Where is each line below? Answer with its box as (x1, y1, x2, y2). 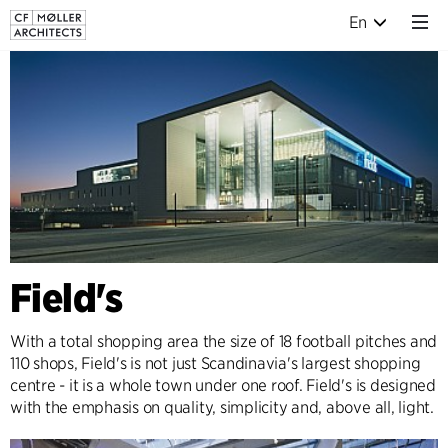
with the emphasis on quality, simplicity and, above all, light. (10, 397, 434, 417)
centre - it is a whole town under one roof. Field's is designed (10, 375, 436, 395)
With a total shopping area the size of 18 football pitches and (10, 331, 438, 351)
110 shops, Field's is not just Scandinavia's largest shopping (10, 353, 421, 373)
